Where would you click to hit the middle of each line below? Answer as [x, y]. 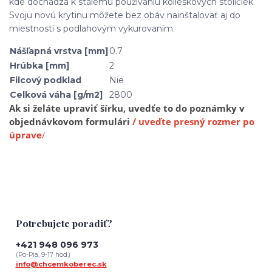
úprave [25, 135]
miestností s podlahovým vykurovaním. [92, 29]
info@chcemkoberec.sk [61, 264]
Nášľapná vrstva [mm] [59, 51]
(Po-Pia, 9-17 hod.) [43, 255]
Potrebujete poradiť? [64, 223]
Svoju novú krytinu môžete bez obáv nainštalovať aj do [125, 15]
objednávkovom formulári [71, 122]
